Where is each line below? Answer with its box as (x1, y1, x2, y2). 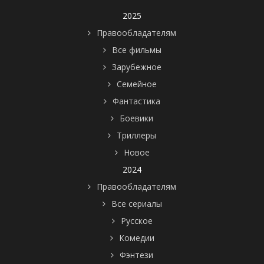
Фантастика (113, 95, 160, 107)
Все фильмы (111, 44, 161, 55)
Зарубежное (111, 61, 161, 72)
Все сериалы (111, 198, 162, 209)
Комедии (118, 232, 154, 243)
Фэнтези (120, 249, 153, 260)
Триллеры (117, 130, 156, 141)
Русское (120, 215, 153, 226)
